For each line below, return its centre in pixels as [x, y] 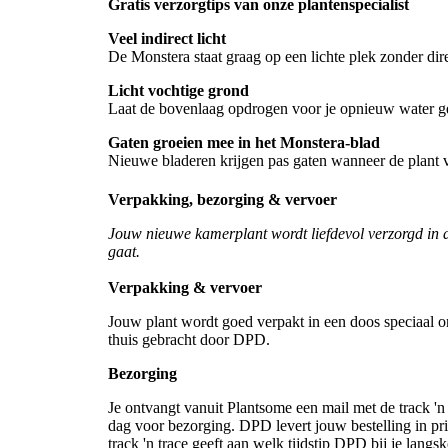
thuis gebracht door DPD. [191, 339]
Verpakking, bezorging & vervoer [222, 199]
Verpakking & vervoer [185, 287]
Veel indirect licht [167, 38]
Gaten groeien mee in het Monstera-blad [244, 142]
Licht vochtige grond [178, 90]
